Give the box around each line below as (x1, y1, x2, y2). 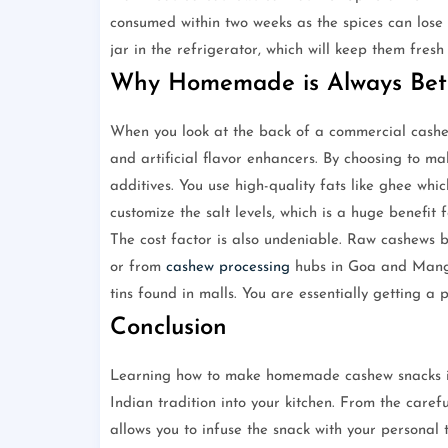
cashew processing (165, 260, 290, 276)
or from (109, 260, 166, 276)
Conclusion (109, 316, 227, 341)
